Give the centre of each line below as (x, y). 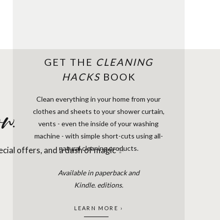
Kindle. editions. (98, 185)
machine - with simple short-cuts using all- (98, 136)
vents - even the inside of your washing (98, 124)
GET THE (70, 62)
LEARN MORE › (98, 208)
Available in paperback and (98, 173)
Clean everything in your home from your (98, 99)
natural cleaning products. (98, 148)
